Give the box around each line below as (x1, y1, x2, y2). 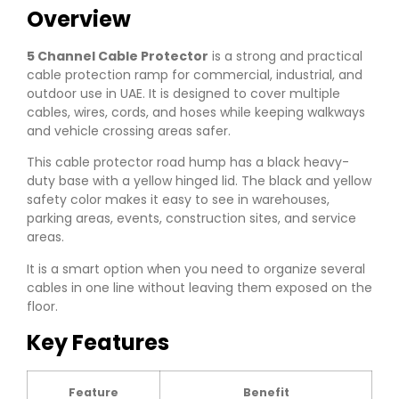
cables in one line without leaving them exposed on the (27, 278, 372, 297)
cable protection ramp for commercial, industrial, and (27, 65, 362, 84)
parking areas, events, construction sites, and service (27, 209, 356, 228)
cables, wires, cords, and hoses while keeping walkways (27, 102, 365, 121)
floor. (27, 297, 58, 315)
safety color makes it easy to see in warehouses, (27, 191, 330, 209)
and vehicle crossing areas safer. (27, 121, 231, 140)
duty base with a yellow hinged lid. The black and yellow (27, 172, 371, 191)
